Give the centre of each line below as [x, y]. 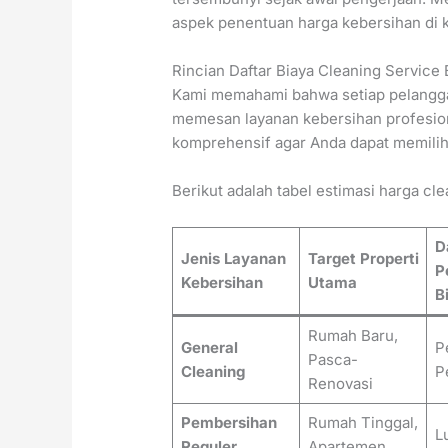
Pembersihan [228, 423]
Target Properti [363, 259]
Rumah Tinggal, [362, 423]
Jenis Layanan [233, 259]
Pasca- [332, 360]
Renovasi [340, 384]
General [209, 348]
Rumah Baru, [352, 336]
